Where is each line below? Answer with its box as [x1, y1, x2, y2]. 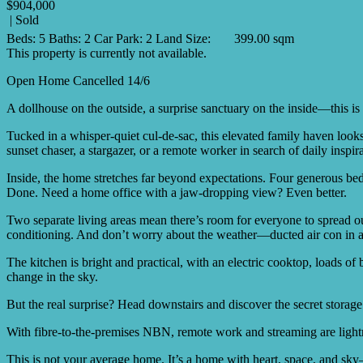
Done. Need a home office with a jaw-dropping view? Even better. [6, 185, 347, 199]
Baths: [49, 31, 81, 45]
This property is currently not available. [6, 45, 207, 60]
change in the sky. [6, 269, 98, 284]
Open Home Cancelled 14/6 [6, 73, 150, 88]
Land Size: [156, 31, 211, 45]
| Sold [6, 12, 39, 27]
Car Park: [94, 31, 143, 45]
